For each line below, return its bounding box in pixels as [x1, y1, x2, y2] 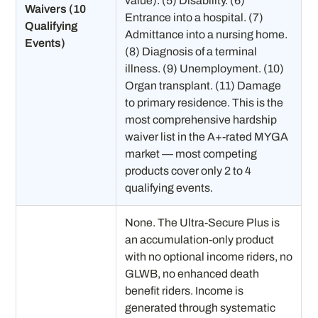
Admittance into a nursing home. [125, 28, 288, 40]
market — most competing [125, 147, 258, 160]
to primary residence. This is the [125, 96, 284, 109]
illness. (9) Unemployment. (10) [125, 62, 285, 75]
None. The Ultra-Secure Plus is [125, 216, 280, 229]
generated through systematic [125, 301, 276, 314]
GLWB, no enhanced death [125, 267, 260, 280]
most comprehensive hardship [125, 113, 278, 126]
